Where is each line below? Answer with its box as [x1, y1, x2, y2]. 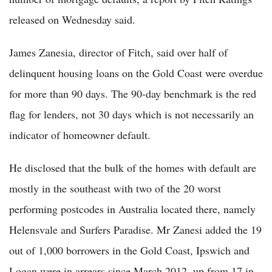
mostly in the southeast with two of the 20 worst [9, 181, 221, 196]
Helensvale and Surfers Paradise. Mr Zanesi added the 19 [9, 222, 262, 237]
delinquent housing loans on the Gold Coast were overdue [9, 66, 263, 81]
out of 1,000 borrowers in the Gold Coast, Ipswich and [9, 243, 250, 258]
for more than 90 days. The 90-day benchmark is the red [9, 86, 256, 101]
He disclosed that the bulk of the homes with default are [9, 160, 256, 175]
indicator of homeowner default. [9, 127, 151, 143]
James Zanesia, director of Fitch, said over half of [9, 45, 228, 60]
